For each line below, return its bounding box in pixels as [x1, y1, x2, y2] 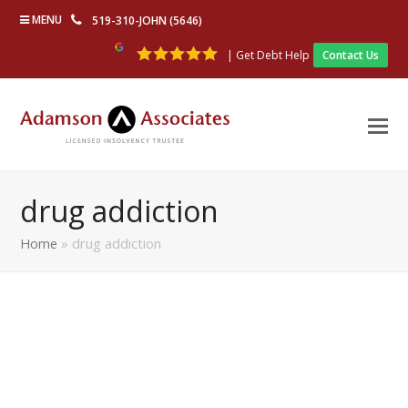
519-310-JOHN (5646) [92, 13, 203, 28]
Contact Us [321, 47, 379, 63]
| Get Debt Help [226, 47, 310, 63]
